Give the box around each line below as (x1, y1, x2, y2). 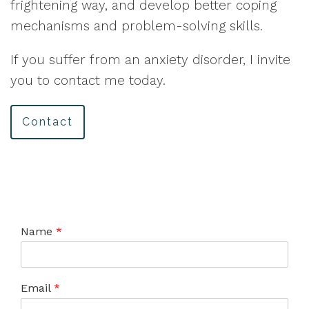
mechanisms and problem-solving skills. (10, 18, 263, 34)
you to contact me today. (10, 72, 166, 88)
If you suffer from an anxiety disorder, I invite (10, 52, 290, 68)
